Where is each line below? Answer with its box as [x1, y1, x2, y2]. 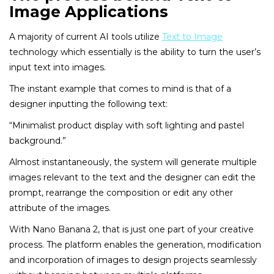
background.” [9, 135, 66, 146]
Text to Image [162, 31, 223, 42]
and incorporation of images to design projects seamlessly [9, 254, 257, 265]
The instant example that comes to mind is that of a [9, 83, 231, 94]
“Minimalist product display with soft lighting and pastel [9, 119, 244, 131]
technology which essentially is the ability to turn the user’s [9, 46, 261, 57]
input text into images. [9, 61, 106, 73]
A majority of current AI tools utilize [9, 31, 162, 42]
